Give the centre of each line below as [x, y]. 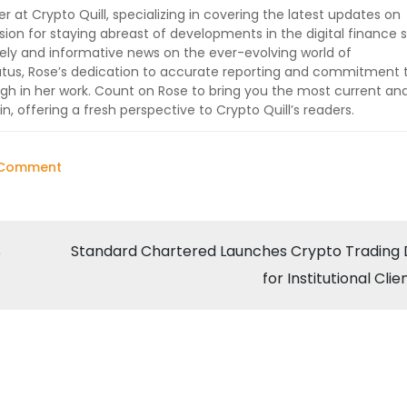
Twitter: [85, 395]
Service [84, 293]
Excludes [89, 319]
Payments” [96, 268]
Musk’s [82, 217]
